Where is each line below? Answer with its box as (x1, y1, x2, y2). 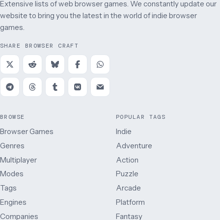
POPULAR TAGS (116, 113, 166, 121)
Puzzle (116, 169, 138, 179)
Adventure (116, 140, 152, 150)
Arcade (116, 183, 141, 193)
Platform (116, 197, 145, 207)
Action (116, 155, 138, 165)
